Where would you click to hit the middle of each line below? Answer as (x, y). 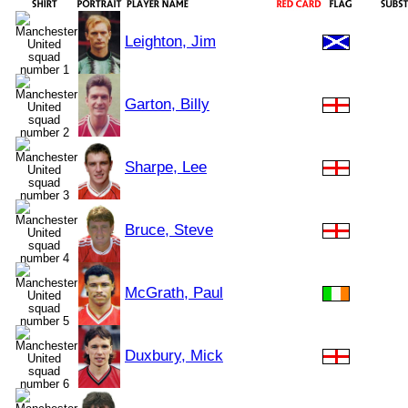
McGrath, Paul (174, 293)
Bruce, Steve (169, 230)
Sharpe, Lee (166, 167)
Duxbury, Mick (174, 356)
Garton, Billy (167, 104)
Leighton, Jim (170, 41)
